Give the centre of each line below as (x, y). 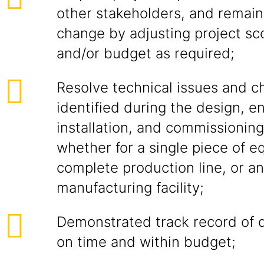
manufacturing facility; (130, 188)
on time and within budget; (146, 242)
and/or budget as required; (146, 53)
